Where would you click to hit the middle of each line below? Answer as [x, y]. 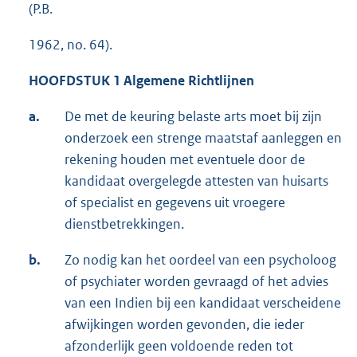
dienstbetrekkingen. [124, 224]
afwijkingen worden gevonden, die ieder [184, 324]
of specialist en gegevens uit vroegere [175, 202]
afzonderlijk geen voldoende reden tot [179, 345]
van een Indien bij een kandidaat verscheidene [203, 302]
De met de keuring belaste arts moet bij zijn [193, 116]
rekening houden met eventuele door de [185, 159]
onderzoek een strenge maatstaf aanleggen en [203, 137]
